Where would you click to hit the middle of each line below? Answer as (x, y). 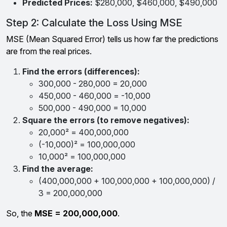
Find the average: (58, 169)
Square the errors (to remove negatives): (106, 120)
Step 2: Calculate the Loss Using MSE (94, 23)
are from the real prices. (49, 51)
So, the (20, 213)
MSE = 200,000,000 (76, 213)
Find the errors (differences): (81, 71)
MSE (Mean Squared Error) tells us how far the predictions (112, 39)
